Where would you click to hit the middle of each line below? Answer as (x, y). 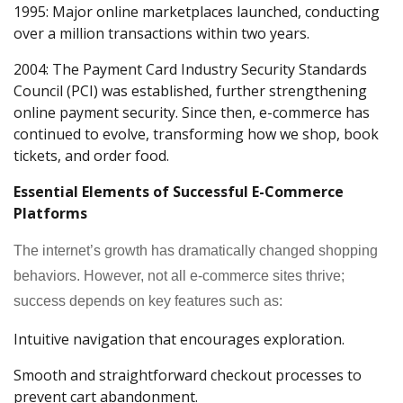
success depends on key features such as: (148, 300)
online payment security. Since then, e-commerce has (192, 112)
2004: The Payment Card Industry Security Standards (190, 69)
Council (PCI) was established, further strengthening (190, 90)
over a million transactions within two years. (161, 33)
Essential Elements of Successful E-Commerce (179, 191)
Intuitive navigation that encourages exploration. (179, 339)
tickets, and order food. (91, 155)
